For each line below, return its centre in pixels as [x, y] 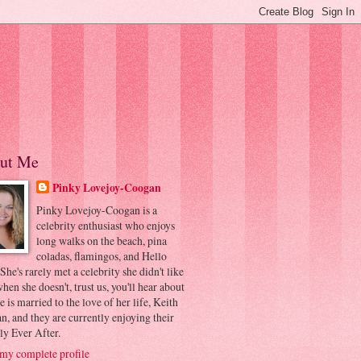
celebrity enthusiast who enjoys [106, 225]
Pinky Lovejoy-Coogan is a [97, 210]
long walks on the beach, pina [102, 240]
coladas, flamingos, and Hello [102, 255]
